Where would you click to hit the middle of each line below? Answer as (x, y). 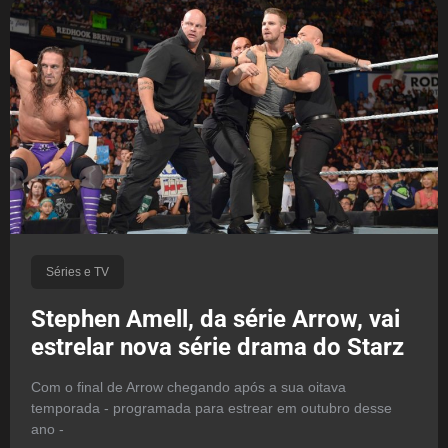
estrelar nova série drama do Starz (217, 346)
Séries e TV (77, 271)
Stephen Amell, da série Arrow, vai (215, 318)
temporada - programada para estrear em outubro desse (211, 407)
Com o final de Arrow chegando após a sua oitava (188, 386)
